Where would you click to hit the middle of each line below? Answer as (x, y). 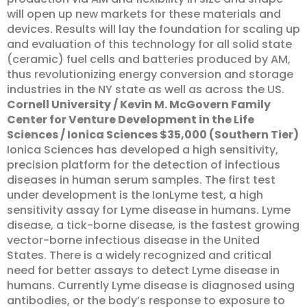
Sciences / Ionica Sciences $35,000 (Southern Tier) (153, 135)
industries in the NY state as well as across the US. (146, 89)
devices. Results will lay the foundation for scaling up (153, 29)
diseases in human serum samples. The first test (141, 180)
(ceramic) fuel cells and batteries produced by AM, (149, 59)
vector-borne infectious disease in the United (133, 240)
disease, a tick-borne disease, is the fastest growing (153, 225)
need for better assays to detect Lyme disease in (143, 270)
